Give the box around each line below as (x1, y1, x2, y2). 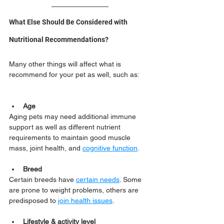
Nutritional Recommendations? (9, 35, 108, 43)
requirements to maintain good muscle (9, 133, 132, 141)
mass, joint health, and (9, 144, 82, 152)
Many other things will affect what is (9, 60, 123, 68)
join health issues (58, 196, 112, 204)
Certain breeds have (9, 175, 76, 183)
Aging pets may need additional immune (9, 112, 138, 120)
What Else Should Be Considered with (9, 18, 129, 26)
